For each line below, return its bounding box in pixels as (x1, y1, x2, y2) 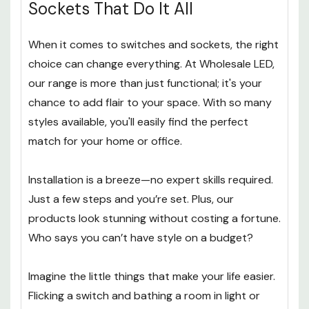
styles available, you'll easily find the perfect (28, 114, 248, 130)
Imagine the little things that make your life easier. (28, 269, 275, 284)
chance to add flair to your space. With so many (28, 95, 272, 110)
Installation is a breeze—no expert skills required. (28, 172, 273, 188)
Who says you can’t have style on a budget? (28, 230, 253, 246)
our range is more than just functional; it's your (28, 76, 262, 91)
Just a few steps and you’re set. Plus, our (28, 192, 234, 207)
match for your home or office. (28, 134, 182, 149)
